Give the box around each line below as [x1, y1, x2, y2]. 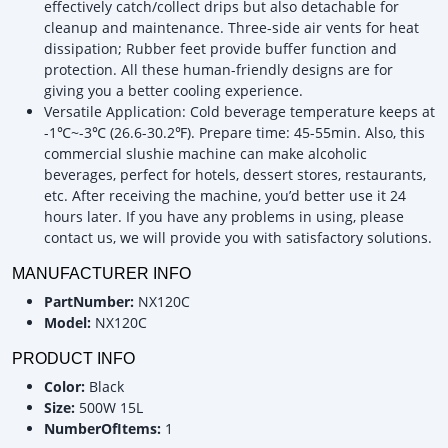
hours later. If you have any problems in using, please [44, 206, 404, 226]
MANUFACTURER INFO [12, 264, 191, 282]
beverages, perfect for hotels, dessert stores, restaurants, [44, 164, 426, 184]
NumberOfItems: [44, 418, 165, 438]
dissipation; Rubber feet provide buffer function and [44, 38, 397, 58]
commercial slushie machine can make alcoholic [44, 143, 367, 163]
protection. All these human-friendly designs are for [44, 59, 393, 79]
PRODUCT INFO [12, 349, 135, 367]
